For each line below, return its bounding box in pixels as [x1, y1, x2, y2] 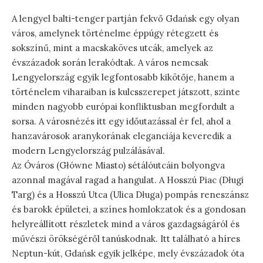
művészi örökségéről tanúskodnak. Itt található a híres [12, 232, 240, 244]
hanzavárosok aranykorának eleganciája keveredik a [12, 130, 231, 141]
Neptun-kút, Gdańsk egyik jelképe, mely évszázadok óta [12, 247, 244, 259]
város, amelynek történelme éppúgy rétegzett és [12, 27, 218, 39]
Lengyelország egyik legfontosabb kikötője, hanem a [12, 71, 234, 83]
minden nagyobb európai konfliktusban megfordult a [12, 100, 234, 112]
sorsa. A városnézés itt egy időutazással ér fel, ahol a [12, 115, 231, 127]
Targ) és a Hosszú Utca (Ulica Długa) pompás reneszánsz [12, 188, 249, 200]
